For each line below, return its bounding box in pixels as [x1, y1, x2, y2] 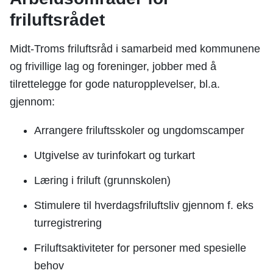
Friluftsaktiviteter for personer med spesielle [34, 242, 246, 254]
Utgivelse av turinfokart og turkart [34, 149, 195, 161]
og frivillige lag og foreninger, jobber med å [10, 60, 216, 73]
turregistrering [34, 217, 102, 229]
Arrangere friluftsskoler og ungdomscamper [34, 124, 244, 136]
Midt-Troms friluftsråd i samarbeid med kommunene [10, 43, 260, 55]
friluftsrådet [10, 10, 105, 29]
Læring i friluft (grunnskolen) [34, 174, 171, 186]
